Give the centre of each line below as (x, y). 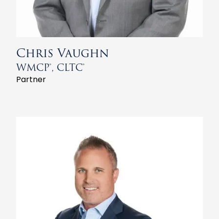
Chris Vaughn (63, 53)
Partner (31, 79)
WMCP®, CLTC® (51, 67)
